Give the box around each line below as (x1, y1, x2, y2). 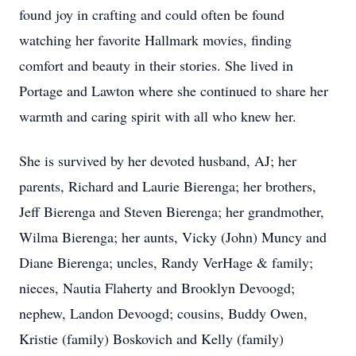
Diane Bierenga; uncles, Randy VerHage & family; (19, 253, 313, 272)
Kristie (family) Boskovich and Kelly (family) (19, 329, 284, 348)
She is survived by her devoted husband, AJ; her (19, 151, 296, 170)
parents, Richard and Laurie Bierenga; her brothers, (19, 176, 316, 195)
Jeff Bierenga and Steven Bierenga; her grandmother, (19, 202, 324, 221)
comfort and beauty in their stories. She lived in (19, 56, 293, 75)
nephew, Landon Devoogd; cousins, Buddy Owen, (19, 304, 308, 323)
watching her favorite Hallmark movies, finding (19, 30, 292, 49)
